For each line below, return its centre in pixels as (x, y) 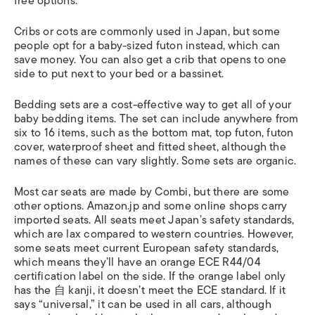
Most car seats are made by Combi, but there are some (152, 192)
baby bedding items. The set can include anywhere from (156, 119)
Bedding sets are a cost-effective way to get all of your (153, 105)
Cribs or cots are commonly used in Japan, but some (147, 32)
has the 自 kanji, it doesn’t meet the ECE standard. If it (150, 290)
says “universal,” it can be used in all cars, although (143, 304)
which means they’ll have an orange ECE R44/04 (137, 262)
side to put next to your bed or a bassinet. (119, 74)
